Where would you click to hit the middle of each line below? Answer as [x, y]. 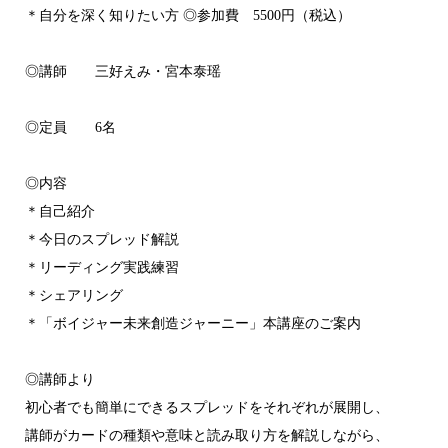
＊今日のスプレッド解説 [101, 240]
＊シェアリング [73, 296]
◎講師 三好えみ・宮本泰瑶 [122, 72]
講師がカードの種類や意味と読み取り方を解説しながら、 [206, 436]
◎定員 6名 [70, 128]
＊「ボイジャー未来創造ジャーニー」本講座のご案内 [192, 324]
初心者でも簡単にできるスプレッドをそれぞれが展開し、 [206, 408]
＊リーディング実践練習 [101, 268]
